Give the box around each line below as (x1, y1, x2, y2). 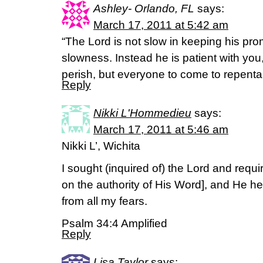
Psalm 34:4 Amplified (62, 217, 167, 230)
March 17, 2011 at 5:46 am (93, 123, 228, 136)
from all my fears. (62, 195, 147, 208)
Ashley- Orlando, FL (93, 2, 194, 15)
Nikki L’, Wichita (62, 140, 140, 153)
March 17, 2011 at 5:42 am (93, 19, 228, 32)
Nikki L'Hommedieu (93, 107, 191, 120)
